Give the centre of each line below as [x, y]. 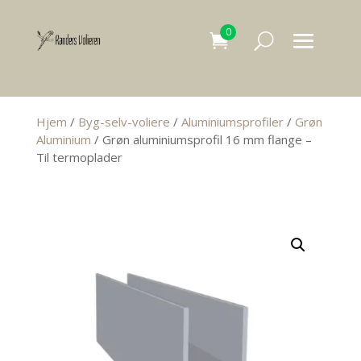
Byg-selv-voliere [124, 122]
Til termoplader [79, 157]
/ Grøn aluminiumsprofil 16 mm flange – [201, 139]
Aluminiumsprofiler [232, 122]
